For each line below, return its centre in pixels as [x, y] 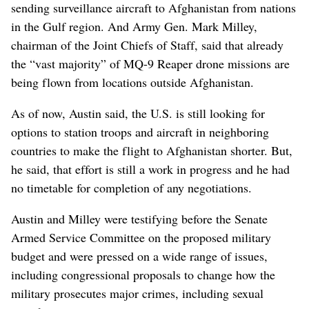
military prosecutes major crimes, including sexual [137, 293]
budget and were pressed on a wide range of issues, [139, 256]
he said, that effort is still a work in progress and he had [150, 169]
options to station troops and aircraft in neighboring [140, 131]
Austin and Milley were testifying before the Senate [139, 218]
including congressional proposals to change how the [143, 274]
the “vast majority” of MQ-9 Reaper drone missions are [150, 63]
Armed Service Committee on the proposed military [141, 237]
